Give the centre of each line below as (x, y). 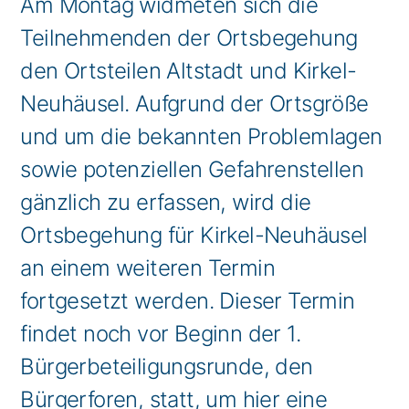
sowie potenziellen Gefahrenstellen (192, 169)
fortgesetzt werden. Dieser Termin (188, 301)
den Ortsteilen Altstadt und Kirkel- (189, 71)
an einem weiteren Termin (148, 268)
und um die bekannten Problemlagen (201, 136)
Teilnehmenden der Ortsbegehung (189, 38)
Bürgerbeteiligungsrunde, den (167, 367)
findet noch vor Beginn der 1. (161, 334)
